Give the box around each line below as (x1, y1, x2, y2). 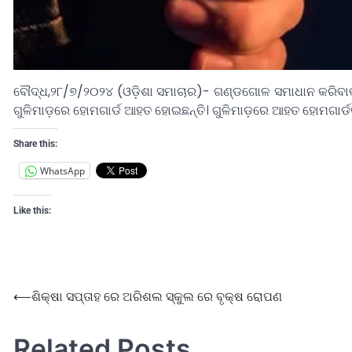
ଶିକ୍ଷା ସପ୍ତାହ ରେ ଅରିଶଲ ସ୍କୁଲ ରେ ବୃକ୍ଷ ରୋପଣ (31, 288, 285, 306)
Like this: (13, 205, 51, 217)
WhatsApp (40, 163, 85, 178)
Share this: (13, 138, 57, 150)
